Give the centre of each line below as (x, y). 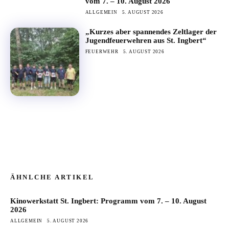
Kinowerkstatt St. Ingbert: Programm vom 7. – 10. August (108, 201)
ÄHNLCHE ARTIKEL (52, 177)
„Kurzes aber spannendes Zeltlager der (151, 31)
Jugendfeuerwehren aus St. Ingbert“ (146, 40)
